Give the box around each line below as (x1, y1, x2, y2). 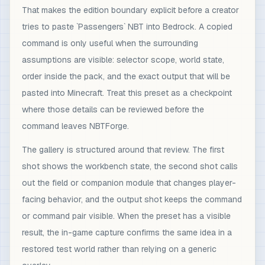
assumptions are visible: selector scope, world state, (22, 54, 224, 65)
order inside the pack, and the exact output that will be (22, 70, 230, 82)
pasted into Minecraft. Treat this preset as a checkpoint (22, 87, 232, 98)
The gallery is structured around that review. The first (22, 144, 224, 155)
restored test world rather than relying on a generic (22, 243, 216, 254)
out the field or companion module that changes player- (22, 177, 236, 188)
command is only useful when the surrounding (22, 37, 198, 49)
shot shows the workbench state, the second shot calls (22, 160, 238, 172)
